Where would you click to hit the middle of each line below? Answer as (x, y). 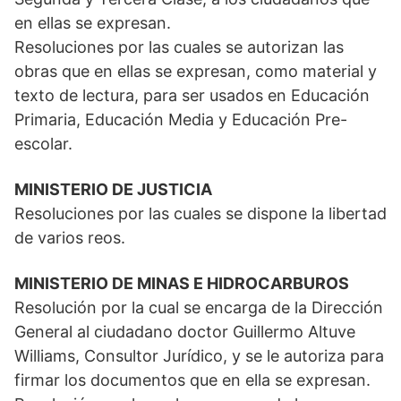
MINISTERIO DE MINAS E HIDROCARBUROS (182, 284)
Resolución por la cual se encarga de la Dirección (199, 308)
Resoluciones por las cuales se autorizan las (179, 47)
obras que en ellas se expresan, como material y (196, 72)
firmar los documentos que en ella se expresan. (192, 380)
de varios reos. (70, 238)
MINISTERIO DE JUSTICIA (113, 190)
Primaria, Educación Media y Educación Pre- (181, 120)
